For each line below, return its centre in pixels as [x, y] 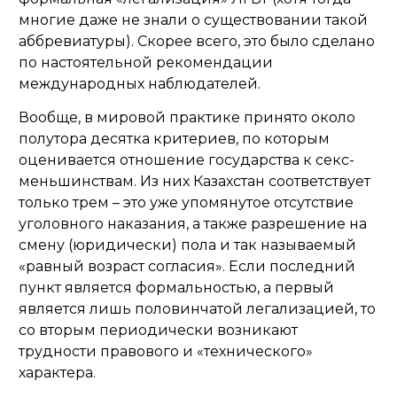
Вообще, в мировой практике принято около [187, 117]
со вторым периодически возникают [158, 330]
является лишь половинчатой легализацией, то [197, 309]
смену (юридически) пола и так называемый [187, 245]
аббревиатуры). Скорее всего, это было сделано [197, 41]
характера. [57, 373]
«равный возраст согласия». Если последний [187, 266]
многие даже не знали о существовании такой [193, 20]
